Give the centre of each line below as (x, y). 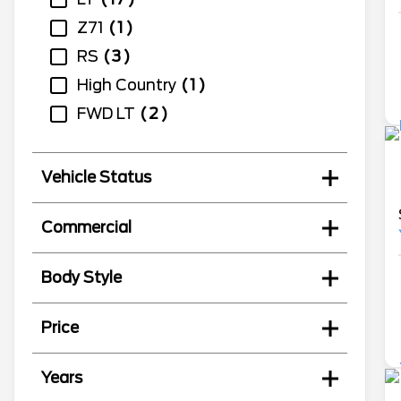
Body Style (81, 278)
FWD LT (106, 114)
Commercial (86, 228)
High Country (127, 85)
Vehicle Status (96, 178)
